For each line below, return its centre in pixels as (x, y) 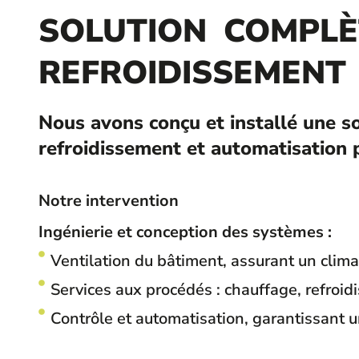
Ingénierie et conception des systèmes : (185, 232)
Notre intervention (109, 201)
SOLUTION (127, 31)
